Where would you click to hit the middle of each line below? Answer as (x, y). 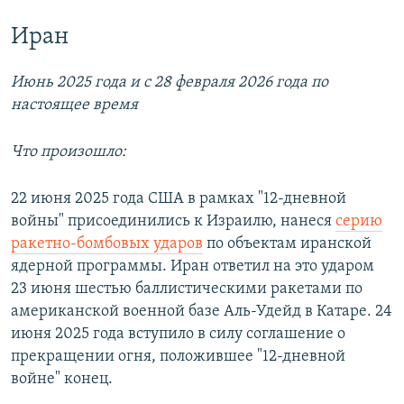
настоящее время (74, 106)
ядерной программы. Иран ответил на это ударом (193, 267)
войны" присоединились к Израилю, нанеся (173, 222)
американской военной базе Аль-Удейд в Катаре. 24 (202, 312)
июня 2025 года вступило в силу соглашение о (178, 335)
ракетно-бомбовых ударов (107, 244)
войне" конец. (62, 380)
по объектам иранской (287, 244)
